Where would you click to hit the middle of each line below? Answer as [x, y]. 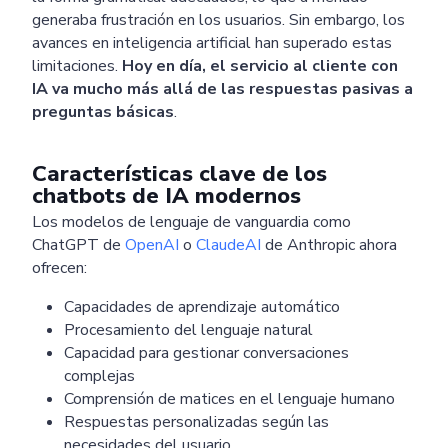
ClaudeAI [228, 244]
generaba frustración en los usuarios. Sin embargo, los [218, 19]
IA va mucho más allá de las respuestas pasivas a [222, 88]
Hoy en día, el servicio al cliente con [260, 65]
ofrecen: [59, 267]
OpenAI [152, 244]
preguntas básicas [103, 111]
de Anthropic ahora [329, 244]
